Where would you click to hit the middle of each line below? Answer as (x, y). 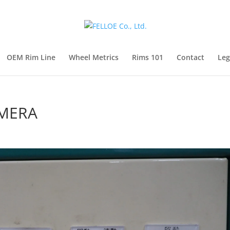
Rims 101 (148, 57)
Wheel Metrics (94, 57)
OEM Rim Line (31, 57)
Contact (190, 57)
